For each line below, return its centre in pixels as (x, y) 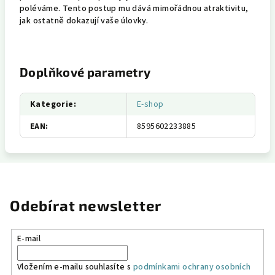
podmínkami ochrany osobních (192, 267)
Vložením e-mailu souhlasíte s (75, 267)
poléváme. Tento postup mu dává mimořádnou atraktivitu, (134, 9)
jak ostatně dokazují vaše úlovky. (84, 21)
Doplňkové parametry (85, 72)
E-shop (150, 104)
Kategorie (52, 104)
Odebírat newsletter (86, 205)
